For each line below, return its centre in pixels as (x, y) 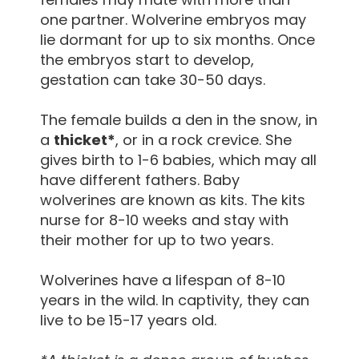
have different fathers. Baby (140, 180)
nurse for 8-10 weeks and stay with (164, 220)
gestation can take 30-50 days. (153, 80)
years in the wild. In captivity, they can (175, 301)
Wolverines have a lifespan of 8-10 (163, 280)
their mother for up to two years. (157, 240)
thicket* (85, 140)
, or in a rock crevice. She (204, 140)
